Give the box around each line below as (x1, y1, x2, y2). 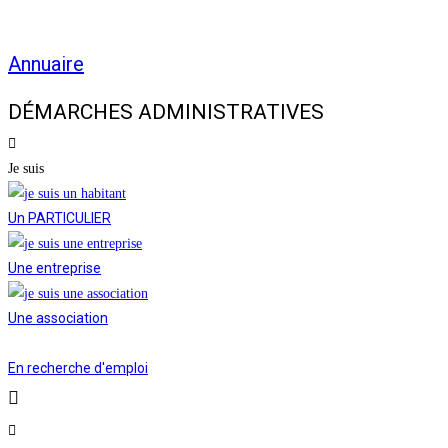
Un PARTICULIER (8, 210, 111, 227)
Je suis (8, 161, 44, 177)
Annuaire (8, 51, 84, 76)
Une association (8, 310, 108, 327)
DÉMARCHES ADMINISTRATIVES (8, 100, 324, 125)
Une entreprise (8, 260, 101, 277)
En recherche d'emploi (8, 360, 148, 377)
